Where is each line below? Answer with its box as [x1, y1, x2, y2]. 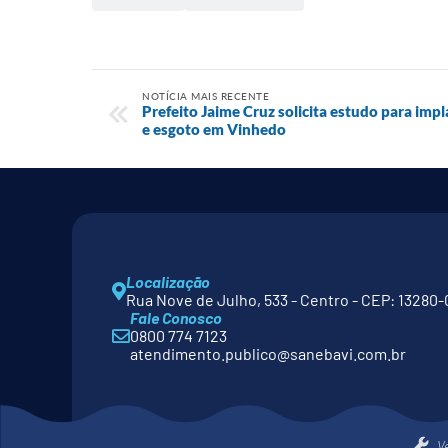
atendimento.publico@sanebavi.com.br [130, 344, 406, 363]
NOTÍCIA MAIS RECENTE [142, 90, 269, 102]
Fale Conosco [130, 308, 222, 327]
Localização [126, 272, 210, 291]
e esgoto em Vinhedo [142, 120, 286, 138]
